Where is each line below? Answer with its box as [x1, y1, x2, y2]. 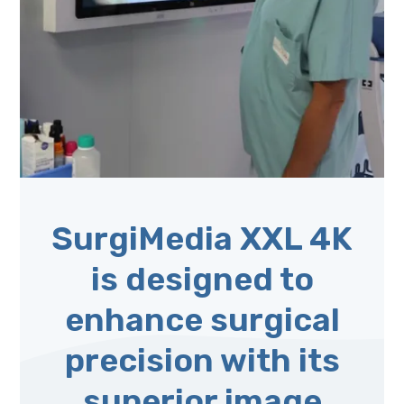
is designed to [90, 259, 314, 298]
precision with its [64, 340, 340, 380]
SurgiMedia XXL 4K [51, 218, 353, 258]
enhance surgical [64, 299, 340, 339]
